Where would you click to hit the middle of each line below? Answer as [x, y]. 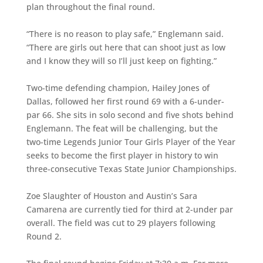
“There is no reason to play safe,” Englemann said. [125, 34]
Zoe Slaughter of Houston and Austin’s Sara [112, 196]
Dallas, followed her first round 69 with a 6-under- [125, 101]
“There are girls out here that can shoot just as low [126, 47]
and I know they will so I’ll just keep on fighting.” [121, 61]
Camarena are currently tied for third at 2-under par [129, 209]
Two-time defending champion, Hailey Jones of [118, 88]
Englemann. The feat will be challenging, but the [122, 128]
